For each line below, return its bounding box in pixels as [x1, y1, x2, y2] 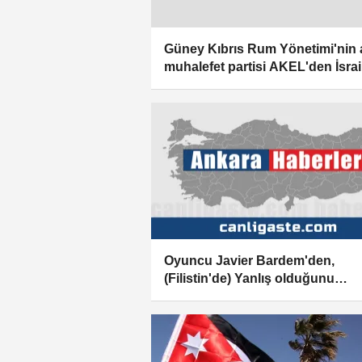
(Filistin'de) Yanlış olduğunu [164, 271, 335, 286]
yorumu [164, 307, 212, 322]
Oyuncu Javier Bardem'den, [164, 254, 335, 268]
